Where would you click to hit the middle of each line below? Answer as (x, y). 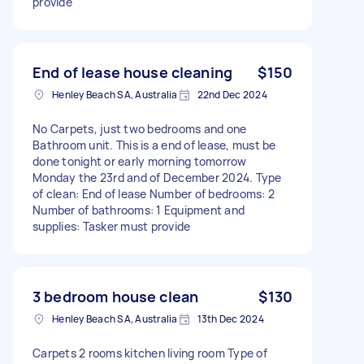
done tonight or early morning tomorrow (140, 161)
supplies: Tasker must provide (112, 226)
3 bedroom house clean (116, 296)
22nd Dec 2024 (232, 94)
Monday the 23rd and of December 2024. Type (157, 177)
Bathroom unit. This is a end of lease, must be (154, 145)
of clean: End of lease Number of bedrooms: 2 (154, 193)
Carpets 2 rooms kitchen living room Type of (150, 353)
